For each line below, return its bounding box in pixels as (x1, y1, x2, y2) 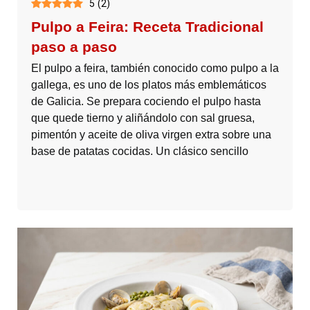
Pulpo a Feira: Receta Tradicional (31, 19, 264, 35)
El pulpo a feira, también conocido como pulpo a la (31, 62, 279, 75)
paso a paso (31, 39, 117, 55)
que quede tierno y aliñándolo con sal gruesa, (31, 112, 255, 125)
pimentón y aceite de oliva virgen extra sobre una (31, 129, 271, 141)
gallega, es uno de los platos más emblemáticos (31, 79, 266, 91)
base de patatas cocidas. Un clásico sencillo (31, 145, 248, 158)
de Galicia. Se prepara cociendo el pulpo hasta (31, 95, 261, 108)
